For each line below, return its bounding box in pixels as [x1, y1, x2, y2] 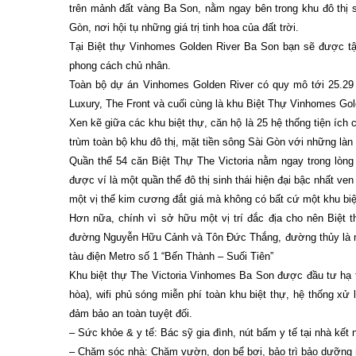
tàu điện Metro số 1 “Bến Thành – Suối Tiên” [69, 250, 273, 262]
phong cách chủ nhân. [69, 60, 171, 72]
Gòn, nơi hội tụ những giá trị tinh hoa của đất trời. [69, 21, 299, 33]
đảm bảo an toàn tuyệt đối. [69, 308, 192, 319]
